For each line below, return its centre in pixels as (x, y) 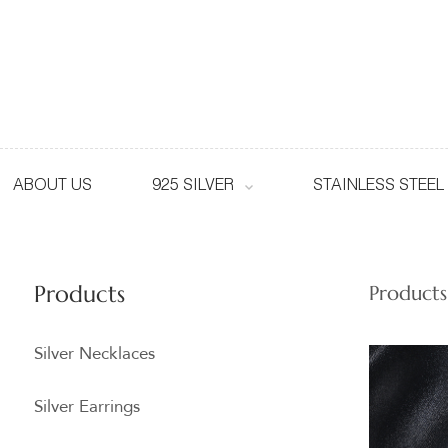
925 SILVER (192, 187)
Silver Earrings (86, 406)
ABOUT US (52, 187)
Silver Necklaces (94, 353)
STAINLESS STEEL (378, 187)
